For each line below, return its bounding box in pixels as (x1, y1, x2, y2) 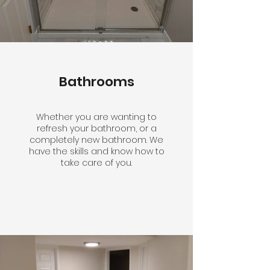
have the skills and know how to (28, 145, 165, 157)
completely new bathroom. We (30, 134, 163, 146)
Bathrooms (58, 72, 134, 91)
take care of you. (61, 157, 132, 169)
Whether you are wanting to (36, 111, 157, 123)
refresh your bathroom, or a (36, 122, 157, 134)
